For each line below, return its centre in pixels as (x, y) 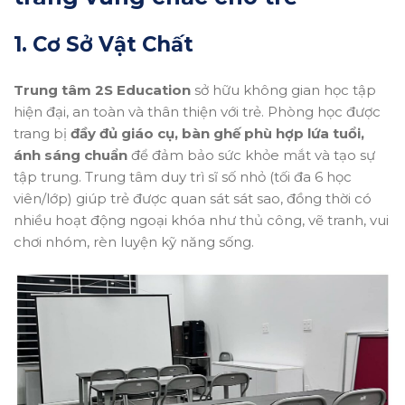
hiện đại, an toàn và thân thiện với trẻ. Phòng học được (197, 112)
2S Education (143, 90)
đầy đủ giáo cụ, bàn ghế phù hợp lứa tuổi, (217, 134)
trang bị (42, 134)
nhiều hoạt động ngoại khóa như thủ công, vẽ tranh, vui (201, 221)
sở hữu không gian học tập (283, 90)
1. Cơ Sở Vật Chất (104, 45)
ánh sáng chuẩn (71, 155)
